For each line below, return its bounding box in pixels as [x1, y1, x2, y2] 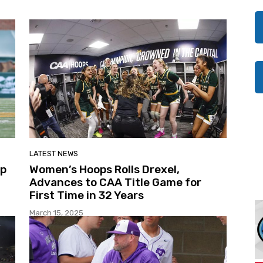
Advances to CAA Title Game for [29, 175, 201, 189]
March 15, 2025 [29, 208, 83, 217]
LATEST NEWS [29, 149, 78, 158]
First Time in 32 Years [29, 188, 144, 202]
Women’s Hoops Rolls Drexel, [29, 162, 180, 176]
